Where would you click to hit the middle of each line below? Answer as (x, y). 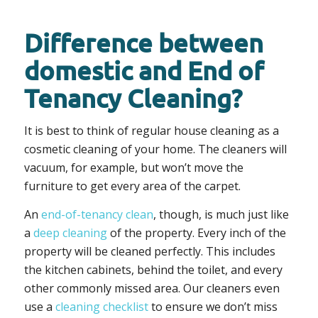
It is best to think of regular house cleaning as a (151, 131)
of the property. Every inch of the (196, 233)
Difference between (143, 42)
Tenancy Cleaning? (133, 98)
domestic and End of (143, 70)
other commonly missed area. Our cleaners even (152, 288)
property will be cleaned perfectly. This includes (149, 251)
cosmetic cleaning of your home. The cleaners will (155, 149)
